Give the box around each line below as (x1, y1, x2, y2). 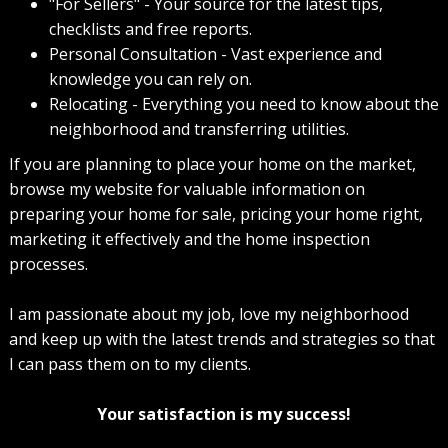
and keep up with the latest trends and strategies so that (8, 328, 435, 351)
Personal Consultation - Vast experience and (48, 43, 382, 66)
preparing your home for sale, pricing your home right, (8, 203, 423, 226)
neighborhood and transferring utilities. (48, 118, 349, 141)
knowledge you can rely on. (48, 68, 252, 91)
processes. (8, 253, 88, 276)
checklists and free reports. (48, 18, 252, 41)
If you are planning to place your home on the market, (8, 153, 416, 176)
